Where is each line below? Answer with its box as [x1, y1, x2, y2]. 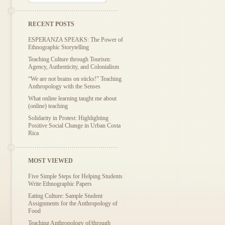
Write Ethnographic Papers [28, 180, 92, 187]
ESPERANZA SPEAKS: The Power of [28, 36, 123, 43]
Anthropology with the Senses [28, 83, 100, 90]
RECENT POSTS [28, 21, 74, 28]
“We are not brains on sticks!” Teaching [28, 75, 122, 82]
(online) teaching [28, 102, 68, 109]
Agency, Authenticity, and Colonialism [28, 63, 119, 70]
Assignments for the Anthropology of [28, 200, 118, 207]
